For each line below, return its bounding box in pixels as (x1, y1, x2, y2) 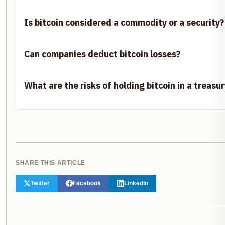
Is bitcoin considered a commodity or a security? (24, 17, 224, 29)
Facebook (73, 180, 101, 187)
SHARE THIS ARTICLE (16, 159, 85, 167)
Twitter (31, 180, 50, 187)
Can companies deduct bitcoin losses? (24, 48, 180, 60)
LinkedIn (124, 180, 148, 187)
